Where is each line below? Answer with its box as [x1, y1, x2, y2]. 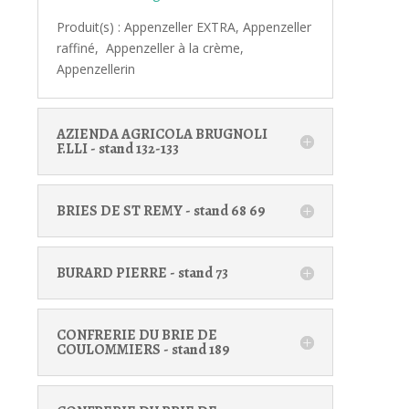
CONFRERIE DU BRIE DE [56, 324, 217, 345]
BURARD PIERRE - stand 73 [56, 262, 228, 283]
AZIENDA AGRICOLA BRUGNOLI [56, 123, 267, 144]
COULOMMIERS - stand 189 [56, 339, 230, 360]
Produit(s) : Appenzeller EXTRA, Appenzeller [56, 17, 311, 36]
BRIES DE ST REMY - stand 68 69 [56, 200, 266, 221]
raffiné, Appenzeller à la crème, [56, 38, 244, 57]
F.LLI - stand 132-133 [56, 138, 179, 159]
